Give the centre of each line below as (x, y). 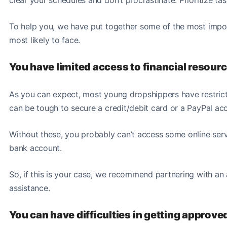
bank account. (37, 148)
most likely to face (44, 40)
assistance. (30, 188)
